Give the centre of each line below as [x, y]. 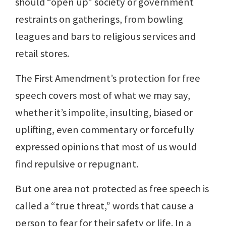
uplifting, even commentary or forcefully [105, 130]
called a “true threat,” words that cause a [104, 206]
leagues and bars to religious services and [105, 37]
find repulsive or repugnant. [77, 164]
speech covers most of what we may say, [103, 96]
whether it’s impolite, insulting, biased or [104, 113]
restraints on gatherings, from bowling [99, 19]
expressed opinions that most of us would [106, 147]
